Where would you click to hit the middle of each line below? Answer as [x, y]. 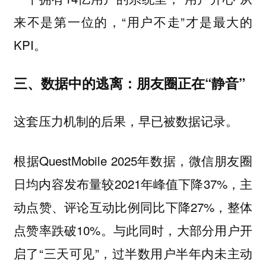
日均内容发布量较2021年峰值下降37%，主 [133, 183]
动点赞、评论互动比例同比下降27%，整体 [133, 206]
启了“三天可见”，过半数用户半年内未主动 [133, 253]
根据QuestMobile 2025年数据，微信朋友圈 [133, 160]
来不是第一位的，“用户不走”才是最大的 [133, 22]
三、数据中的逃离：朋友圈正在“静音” [129, 83]
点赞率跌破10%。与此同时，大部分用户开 [133, 229]
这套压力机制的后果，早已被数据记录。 [126, 121]
